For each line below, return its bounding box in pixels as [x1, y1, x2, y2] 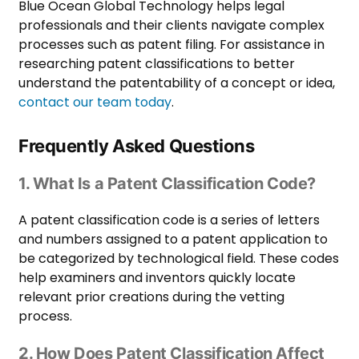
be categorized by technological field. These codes [18, 248, 339, 268]
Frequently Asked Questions [18, 135, 255, 156]
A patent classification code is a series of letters [18, 210, 320, 229]
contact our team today [18, 92, 171, 111]
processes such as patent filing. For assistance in [18, 34, 325, 54]
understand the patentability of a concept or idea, [18, 73, 335, 92]
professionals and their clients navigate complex [18, 15, 325, 34]
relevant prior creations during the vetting [18, 287, 284, 306]
